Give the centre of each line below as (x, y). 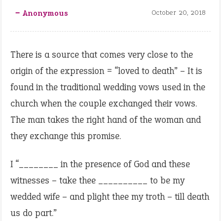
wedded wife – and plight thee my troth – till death (110, 197)
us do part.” (34, 213)
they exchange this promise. (66, 136)
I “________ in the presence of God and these (100, 164)
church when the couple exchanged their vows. (104, 103)
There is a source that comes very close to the (102, 55)
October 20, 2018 (179, 13)
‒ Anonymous (42, 13)
